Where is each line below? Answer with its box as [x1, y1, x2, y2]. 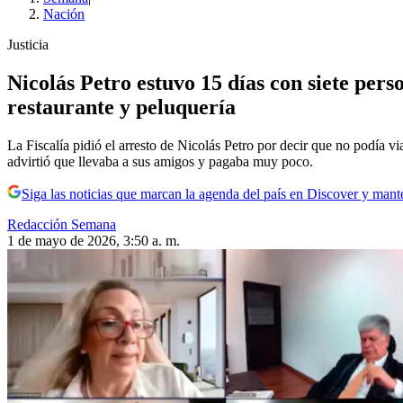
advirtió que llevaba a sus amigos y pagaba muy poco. [7, 154, 313, 169]
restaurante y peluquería [7, 95, 236, 120]
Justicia [7, 37, 49, 53]
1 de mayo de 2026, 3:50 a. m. [7, 233, 180, 248]
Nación [43, 6, 85, 22]
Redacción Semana [7, 217, 116, 232]
